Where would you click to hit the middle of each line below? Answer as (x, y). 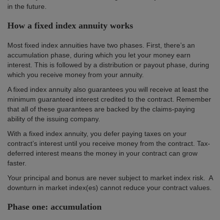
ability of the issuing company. (54, 119)
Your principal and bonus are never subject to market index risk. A (110, 178)
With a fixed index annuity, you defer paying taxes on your (97, 133)
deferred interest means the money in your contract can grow (102, 153)
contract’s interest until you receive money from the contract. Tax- (109, 143)
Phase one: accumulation (55, 206)
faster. (17, 163)
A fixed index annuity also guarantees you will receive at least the (108, 89)
